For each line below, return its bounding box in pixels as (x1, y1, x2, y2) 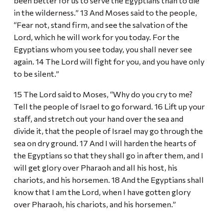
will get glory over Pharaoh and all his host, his (14, 162, 177, 172)
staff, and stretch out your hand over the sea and (14, 113, 183, 123)
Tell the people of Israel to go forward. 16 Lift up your (14, 101, 205, 111)
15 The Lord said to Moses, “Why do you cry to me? (14, 88, 193, 99)
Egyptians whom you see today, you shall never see (14, 44, 192, 54)
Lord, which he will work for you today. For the (14, 32, 179, 42)
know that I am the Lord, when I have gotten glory (14, 186, 191, 197)
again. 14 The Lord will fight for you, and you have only (14, 56, 204, 66)
